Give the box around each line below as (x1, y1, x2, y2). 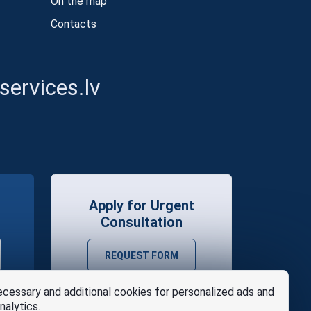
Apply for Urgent (88, 196, 194, 214)
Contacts (51, 17, 96, 31)
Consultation (100, 213, 183, 230)
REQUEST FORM (104, 249, 178, 261)
